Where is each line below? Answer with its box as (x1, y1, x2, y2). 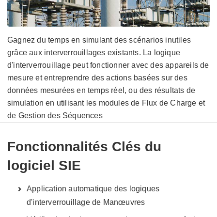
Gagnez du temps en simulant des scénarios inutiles (7, 35, 191, 44)
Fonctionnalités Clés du (7, 139, 161, 154)
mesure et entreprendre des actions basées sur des (7, 73, 187, 82)
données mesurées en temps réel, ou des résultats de (7, 86, 196, 94)
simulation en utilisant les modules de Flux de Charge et (7, 98, 205, 107)
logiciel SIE (7, 157, 81, 173)
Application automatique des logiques (27, 184, 160, 193)
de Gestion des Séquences (7, 111, 103, 120)
